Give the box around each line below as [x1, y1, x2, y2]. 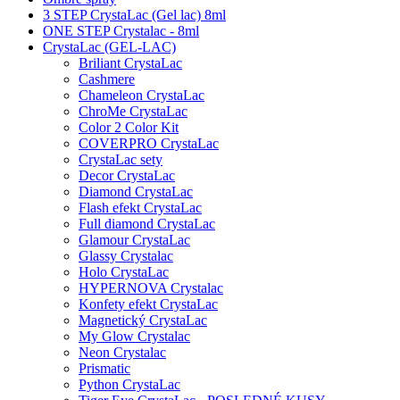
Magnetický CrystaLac [79, 312, 207, 328]
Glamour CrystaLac [79, 232, 190, 247]
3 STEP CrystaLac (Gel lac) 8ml [43, 7, 226, 22]
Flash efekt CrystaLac [79, 200, 202, 215]
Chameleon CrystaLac [79, 87, 204, 103]
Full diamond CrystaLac [79, 216, 215, 231]
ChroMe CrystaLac [79, 104, 187, 119]
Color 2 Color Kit [79, 120, 179, 135]
